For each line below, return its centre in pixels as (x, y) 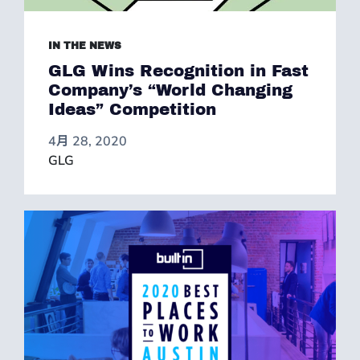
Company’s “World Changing (170, 90)
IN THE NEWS (85, 46)
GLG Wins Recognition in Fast (178, 71)
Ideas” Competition (132, 109)
